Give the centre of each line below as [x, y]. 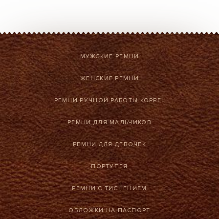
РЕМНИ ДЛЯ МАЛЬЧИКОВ [109, 122]
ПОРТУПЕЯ [109, 166]
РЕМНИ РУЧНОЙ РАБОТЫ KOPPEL [109, 100]
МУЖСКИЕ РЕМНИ [109, 56]
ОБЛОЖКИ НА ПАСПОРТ [109, 210]
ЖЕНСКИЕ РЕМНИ [109, 78]
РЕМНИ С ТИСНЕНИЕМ [109, 188]
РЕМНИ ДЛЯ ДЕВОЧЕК [109, 144]
